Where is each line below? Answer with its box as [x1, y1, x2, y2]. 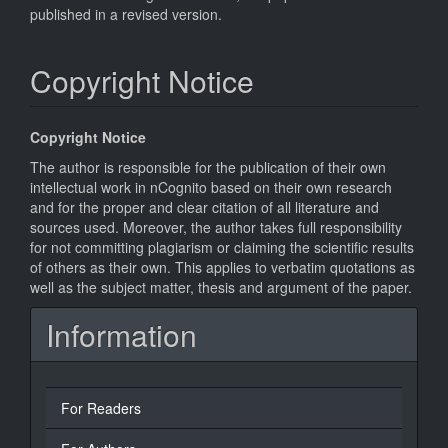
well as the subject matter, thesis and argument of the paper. [30, 277, 412, 297]
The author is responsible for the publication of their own [30, 157, 386, 177]
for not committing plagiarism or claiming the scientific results [30, 237, 414, 257]
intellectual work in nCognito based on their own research [30, 177, 392, 197]
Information [46, 313, 197, 356]
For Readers [61, 398, 141, 418]
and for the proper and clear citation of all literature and [30, 197, 379, 217]
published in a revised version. [30, 4, 222, 24]
